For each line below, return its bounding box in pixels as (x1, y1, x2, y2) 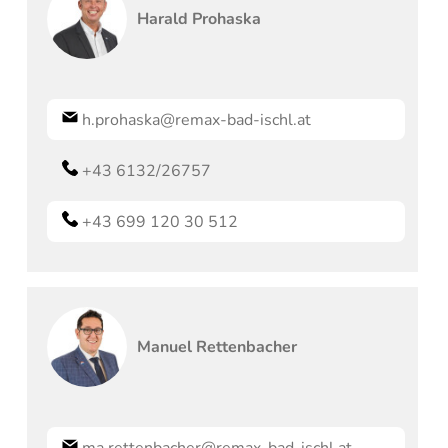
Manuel (137, 336, 193, 359)
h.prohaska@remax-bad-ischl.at (82, 109, 312, 132)
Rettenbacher (196, 336, 298, 359)
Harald (137, 8, 189, 31)
